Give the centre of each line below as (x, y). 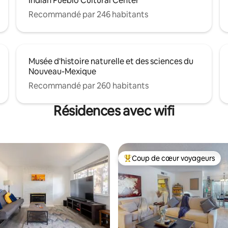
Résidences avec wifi (114, 111)
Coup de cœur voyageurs (174, 158)
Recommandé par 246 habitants (88, 14)
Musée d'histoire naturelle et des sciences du (111, 61)
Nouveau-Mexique (62, 71)
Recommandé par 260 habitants (89, 85)
